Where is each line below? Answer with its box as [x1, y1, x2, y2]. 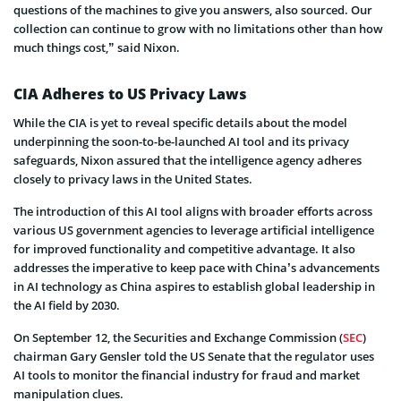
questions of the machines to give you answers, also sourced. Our [13, 2, 372, 19]
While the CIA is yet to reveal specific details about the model [13, 115, 347, 132]
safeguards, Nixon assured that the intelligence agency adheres [13, 152, 362, 169]
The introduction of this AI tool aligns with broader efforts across [13, 203, 372, 220]
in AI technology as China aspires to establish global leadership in [13, 278, 375, 295]
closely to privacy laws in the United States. [13, 171, 252, 188]
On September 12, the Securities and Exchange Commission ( [13, 329, 343, 346]
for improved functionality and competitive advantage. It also [13, 241, 355, 258]
